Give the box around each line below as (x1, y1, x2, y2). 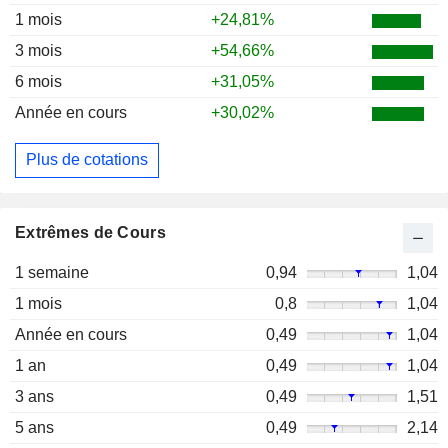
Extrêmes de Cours (15, 223, 166, 241)
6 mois (15, 72, 62, 90)
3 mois (15, 41, 62, 59)
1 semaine (15, 263, 89, 281)
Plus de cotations (26, 151, 148, 169)
